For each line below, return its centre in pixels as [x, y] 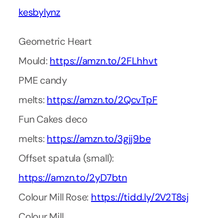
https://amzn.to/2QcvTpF [102, 100]
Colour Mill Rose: [55, 197]
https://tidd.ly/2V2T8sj [140, 197]
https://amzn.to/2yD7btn [73, 178]
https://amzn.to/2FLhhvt [104, 61]
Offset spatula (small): [66, 158]
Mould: [34, 61]
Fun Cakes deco [53, 119]
